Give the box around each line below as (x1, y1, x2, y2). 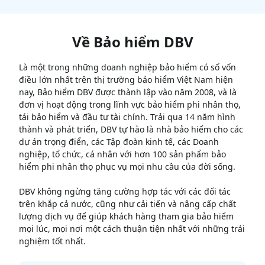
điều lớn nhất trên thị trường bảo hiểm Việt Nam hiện (19, 74, 233, 86)
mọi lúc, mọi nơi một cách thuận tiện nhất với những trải (19, 223, 245, 235)
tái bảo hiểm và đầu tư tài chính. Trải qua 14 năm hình (19, 111, 235, 123)
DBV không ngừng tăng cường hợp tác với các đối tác (19, 186, 231, 198)
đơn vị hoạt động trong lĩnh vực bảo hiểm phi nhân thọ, (19, 99, 241, 111)
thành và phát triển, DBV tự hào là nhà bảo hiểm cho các (19, 124, 243, 135)
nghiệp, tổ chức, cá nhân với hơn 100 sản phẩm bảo (19, 148, 226, 160)
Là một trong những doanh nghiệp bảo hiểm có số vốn (19, 62, 236, 73)
